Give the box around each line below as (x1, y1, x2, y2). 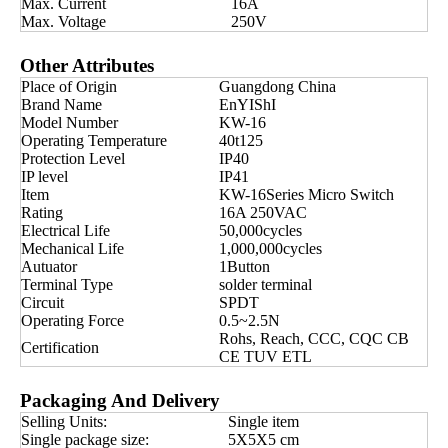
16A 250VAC (219, 204, 307, 221)
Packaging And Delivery (20, 390, 220, 411)
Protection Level (21, 150, 125, 167)
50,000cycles (219, 222, 302, 239)
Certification (21, 339, 99, 356)
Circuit (21, 294, 64, 311)
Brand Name (21, 96, 102, 113)
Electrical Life (21, 222, 110, 239)
